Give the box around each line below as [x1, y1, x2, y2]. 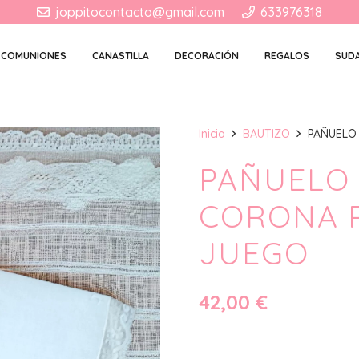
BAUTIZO [242, 127, 290, 141]
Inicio [199, 127, 225, 141]
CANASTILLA [92, 50, 150, 62]
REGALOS [264, 50, 310, 62]
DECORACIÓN [175, 50, 240, 62]
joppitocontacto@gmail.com [54, 4, 224, 20]
